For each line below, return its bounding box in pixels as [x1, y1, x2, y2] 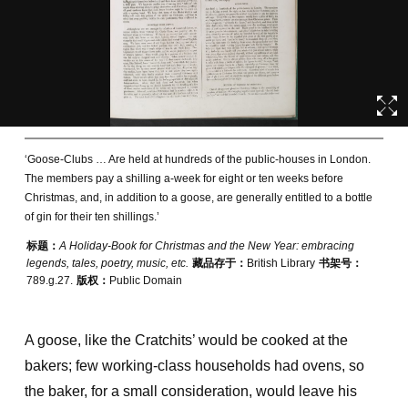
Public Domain [108, 274, 182, 287]
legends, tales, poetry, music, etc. [25, 257, 189, 270]
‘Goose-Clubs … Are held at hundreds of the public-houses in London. [24, 153, 371, 166]
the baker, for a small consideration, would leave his [24, 383, 357, 399]
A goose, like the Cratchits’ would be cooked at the [24, 332, 348, 348]
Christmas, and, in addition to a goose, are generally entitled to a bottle [24, 191, 372, 204]
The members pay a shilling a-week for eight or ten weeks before [24, 172, 343, 185]
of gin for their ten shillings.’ [24, 210, 159, 223]
